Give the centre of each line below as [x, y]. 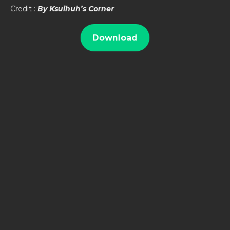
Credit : [24, 9]
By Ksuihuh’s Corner [76, 9]
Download [115, 37]
